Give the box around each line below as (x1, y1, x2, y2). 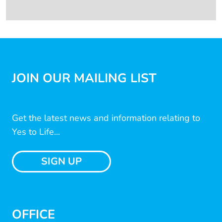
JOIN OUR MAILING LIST (12, 70, 157, 87)
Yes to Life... (12, 126, 60, 138)
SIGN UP (41, 155, 82, 168)
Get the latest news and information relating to (12, 112, 200, 124)
